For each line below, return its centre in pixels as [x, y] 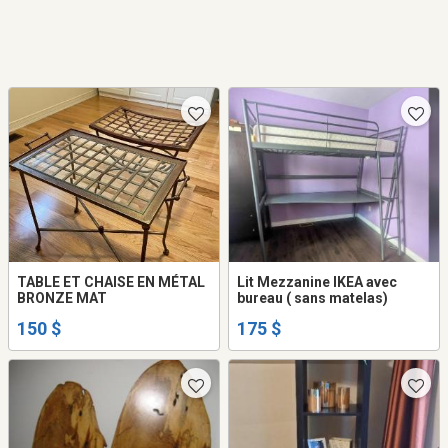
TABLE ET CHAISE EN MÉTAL [111, 282]
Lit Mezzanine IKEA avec [317, 282]
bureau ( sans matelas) [312, 298]
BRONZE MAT [62, 298]
